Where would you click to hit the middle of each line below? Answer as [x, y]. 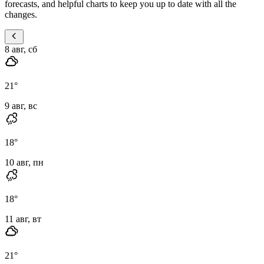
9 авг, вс [21, 105]
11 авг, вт [23, 219]
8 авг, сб [21, 49]
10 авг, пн [24, 162]
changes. [21, 14]
